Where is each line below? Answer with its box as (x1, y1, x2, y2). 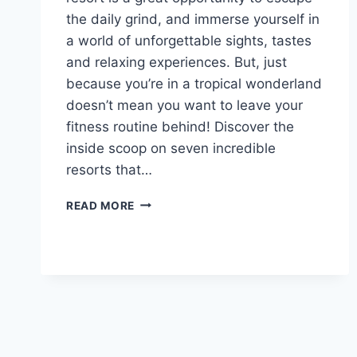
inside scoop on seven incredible (66, 139, 276, 156)
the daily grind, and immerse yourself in (66, 10, 320, 27)
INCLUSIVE (134, 228, 198, 241)
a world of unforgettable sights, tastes (66, 32, 312, 49)
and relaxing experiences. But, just (66, 53, 287, 70)
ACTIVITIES (134, 312, 201, 325)
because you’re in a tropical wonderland (66, 75, 322, 92)
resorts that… (66, 161, 152, 178)
